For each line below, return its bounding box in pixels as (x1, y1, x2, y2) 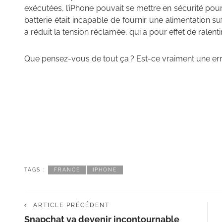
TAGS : (24, 167, 45, 173)
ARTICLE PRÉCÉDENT (33, 202, 110, 209)
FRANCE (54, 167, 80, 173)
